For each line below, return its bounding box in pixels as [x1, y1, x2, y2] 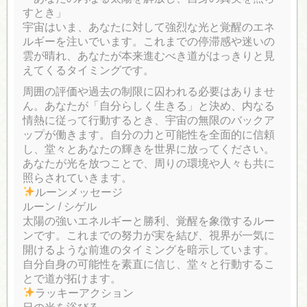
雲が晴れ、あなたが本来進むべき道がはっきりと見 [23, 49, 275, 62]
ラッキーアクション [35, 286, 134, 299]
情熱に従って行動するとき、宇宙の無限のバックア [23, 114, 275, 126]
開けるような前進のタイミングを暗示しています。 [23, 243, 275, 256]
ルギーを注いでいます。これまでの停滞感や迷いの [23, 35, 275, 47]
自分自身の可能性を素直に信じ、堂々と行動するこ [23, 258, 275, 270]
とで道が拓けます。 [23, 272, 122, 284]
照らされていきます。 [23, 171, 133, 184]
